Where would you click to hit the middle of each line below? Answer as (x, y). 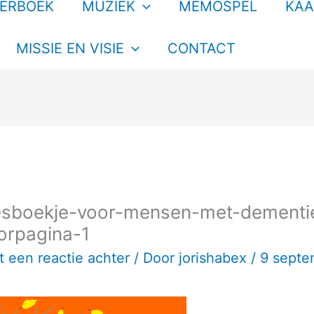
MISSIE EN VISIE (70, 48)
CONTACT (202, 48)
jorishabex (215, 258)
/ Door (157, 258)
